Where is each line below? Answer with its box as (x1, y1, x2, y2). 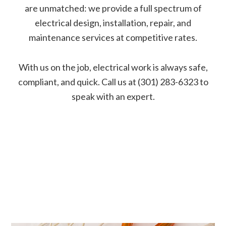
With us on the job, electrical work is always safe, (18, 62, 208, 73)
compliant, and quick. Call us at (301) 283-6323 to (18, 76, 208, 88)
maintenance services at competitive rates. (29, 32, 197, 43)
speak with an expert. (71, 91, 155, 102)
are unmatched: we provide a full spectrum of (24, 3, 202, 14)
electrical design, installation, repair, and (35, 17, 191, 29)
